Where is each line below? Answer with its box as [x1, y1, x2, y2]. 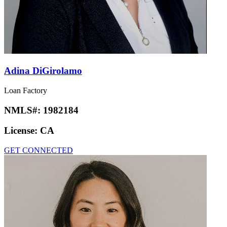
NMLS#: [4, 104, 43, 116]
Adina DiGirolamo [4, 65, 82, 77]
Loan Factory [4, 86, 47, 95]
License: [4, 125, 40, 136]
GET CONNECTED [4, 145, 73, 155]
